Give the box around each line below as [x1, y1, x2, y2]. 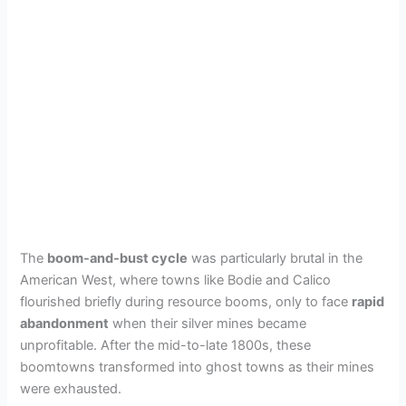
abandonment [20, 314, 110, 332]
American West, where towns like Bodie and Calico [20, 271, 332, 288]
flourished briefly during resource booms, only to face [20, 293, 353, 310]
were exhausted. [20, 380, 122, 397]
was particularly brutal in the [188, 249, 363, 266]
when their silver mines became [109, 314, 307, 332]
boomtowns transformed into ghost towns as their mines [20, 358, 375, 375]
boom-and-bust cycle [47, 249, 188, 266]
